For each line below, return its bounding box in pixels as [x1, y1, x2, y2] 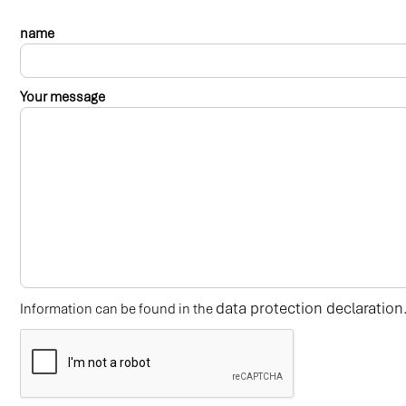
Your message [20, 87, 105, 106]
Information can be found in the [20, 299, 216, 318]
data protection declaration [216, 297, 403, 318]
